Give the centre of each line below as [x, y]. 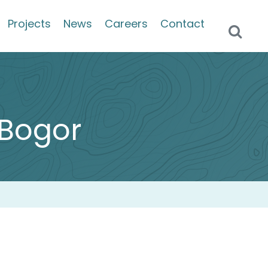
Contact [183, 24]
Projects [30, 24]
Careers [127, 24]
